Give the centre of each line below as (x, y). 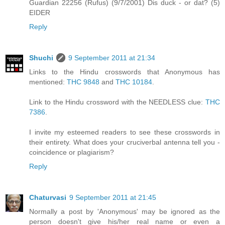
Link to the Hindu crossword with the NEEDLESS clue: (117, 102)
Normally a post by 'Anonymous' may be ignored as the (125, 212)
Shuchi (41, 58)
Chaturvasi (48, 198)
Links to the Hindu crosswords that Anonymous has (125, 72)
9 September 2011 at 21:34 (112, 58)
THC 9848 (83, 82)
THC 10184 (134, 82)
